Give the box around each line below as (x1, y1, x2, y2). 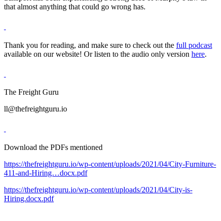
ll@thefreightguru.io (4, 105, 67, 113)
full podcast (176, 40, 212, 49)
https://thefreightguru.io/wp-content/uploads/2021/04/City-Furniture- (4, 159, 216, 168)
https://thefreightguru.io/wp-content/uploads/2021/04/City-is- (4, 185, 192, 194)
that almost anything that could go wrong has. (4, 2, 146, 11)
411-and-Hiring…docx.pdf (4, 168, 87, 177)
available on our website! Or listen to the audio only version (4, 49, 191, 58)
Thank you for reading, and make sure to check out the (4, 40, 176, 49)
